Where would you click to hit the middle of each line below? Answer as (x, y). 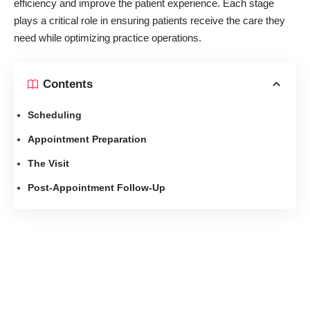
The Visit (48, 163)
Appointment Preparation (87, 139)
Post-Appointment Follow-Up (97, 187)
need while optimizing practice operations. (108, 38)
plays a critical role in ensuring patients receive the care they (149, 21)
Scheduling (55, 115)
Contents (68, 84)
